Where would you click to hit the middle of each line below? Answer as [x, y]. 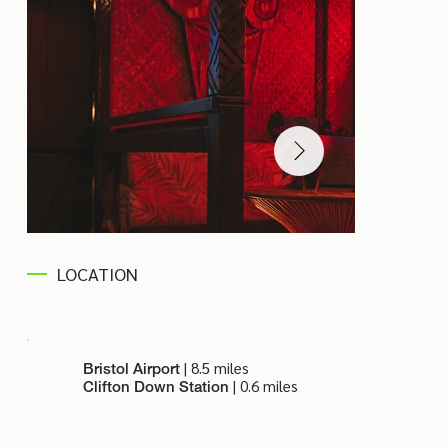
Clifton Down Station [158, 386]
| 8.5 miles [215, 368]
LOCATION [98, 274]
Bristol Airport [132, 368]
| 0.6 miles [266, 386]
